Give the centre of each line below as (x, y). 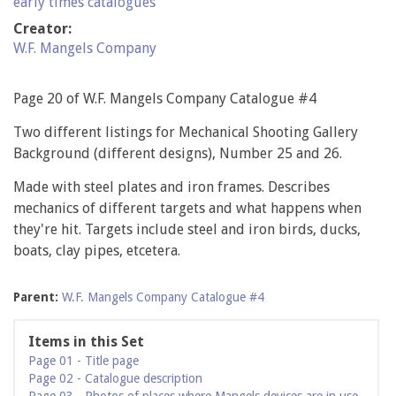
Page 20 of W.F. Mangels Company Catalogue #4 (165, 99)
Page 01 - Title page (84, 361)
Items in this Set (86, 342)
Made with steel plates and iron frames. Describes (171, 187)
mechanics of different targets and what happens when (187, 209)
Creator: (42, 29)
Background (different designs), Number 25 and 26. (178, 154)
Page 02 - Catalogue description (115, 379)
